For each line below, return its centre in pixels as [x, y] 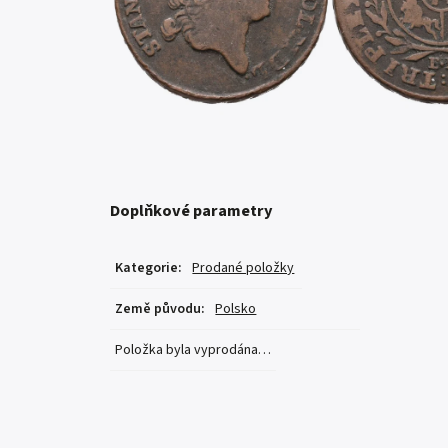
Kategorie [147, 268]
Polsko [236, 309]
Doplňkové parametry [192, 211]
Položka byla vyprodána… [193, 350]
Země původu [158, 309]
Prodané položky [243, 268]
